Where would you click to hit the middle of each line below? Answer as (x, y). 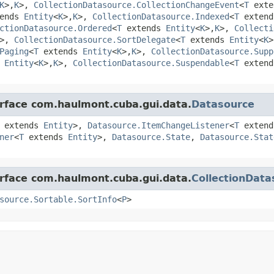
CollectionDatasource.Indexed (161, 16)
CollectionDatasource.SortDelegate (95, 39)
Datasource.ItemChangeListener (158, 125)
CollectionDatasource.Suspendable (151, 63)
